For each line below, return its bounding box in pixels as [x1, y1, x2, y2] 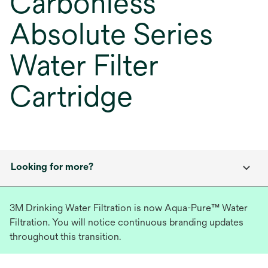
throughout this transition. [10, 231, 121, 242]
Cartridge [10, 80, 133, 113]
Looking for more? [11, 161, 93, 172]
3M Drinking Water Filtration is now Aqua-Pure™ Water [10, 202, 248, 214]
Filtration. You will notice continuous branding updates [10, 217, 243, 228]
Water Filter [10, 48, 159, 82]
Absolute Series [10, 17, 213, 51]
